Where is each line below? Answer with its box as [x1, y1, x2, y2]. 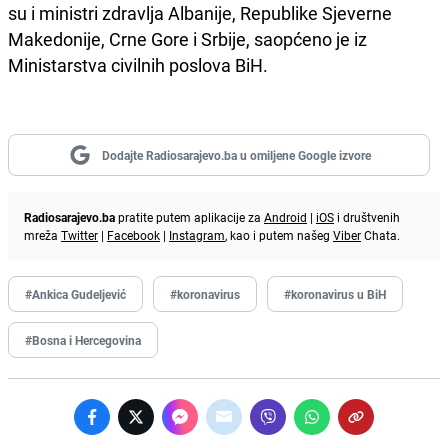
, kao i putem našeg [225, 226, 333, 243]
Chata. [361, 226, 400, 243]
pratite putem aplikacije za [115, 208, 264, 225]
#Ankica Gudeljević [25, 285, 126, 302]
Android [264, 208, 307, 225]
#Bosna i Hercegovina [25, 331, 141, 348]
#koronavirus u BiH [284, 285, 386, 302]
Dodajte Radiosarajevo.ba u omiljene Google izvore [101, 146, 371, 163]
